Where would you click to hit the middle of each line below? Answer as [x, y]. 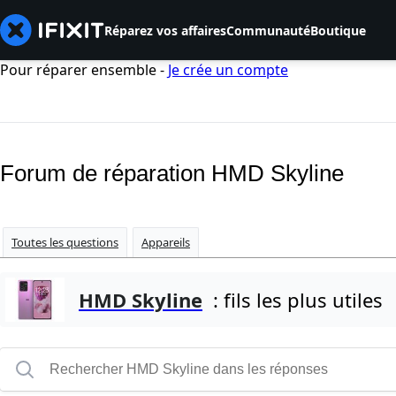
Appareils [166, 243]
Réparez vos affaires [165, 30]
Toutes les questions [65, 243]
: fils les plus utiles [293, 300]
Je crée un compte [228, 70]
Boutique [338, 30]
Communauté [268, 30]
